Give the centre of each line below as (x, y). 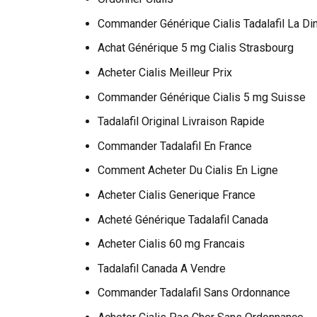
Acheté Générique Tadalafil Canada (183, 219)
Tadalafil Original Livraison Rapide (181, 122)
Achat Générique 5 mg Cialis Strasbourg (195, 48)
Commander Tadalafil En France (174, 146)
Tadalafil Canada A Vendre (161, 268)
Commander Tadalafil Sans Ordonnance (194, 293)
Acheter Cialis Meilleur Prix (165, 72)
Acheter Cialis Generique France (176, 195)
